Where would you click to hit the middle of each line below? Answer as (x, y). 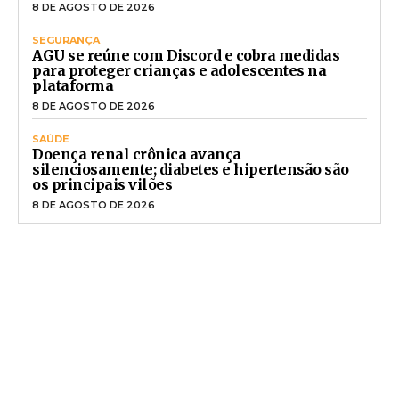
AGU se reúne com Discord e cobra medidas (186, 56)
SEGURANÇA (66, 41)
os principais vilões (102, 185)
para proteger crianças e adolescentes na (179, 71)
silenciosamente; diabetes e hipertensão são (191, 170)
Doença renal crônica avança (137, 155)
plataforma (73, 86)
